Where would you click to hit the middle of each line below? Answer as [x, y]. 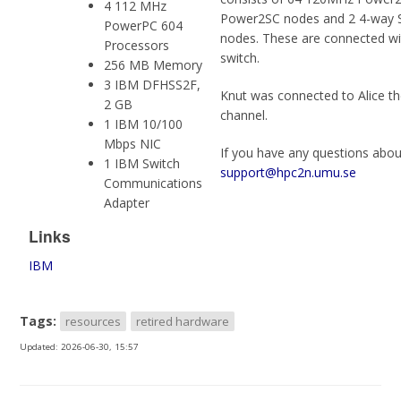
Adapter [127, 202]
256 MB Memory [154, 64]
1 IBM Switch [142, 163]
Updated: [41, 346]
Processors [137, 45]
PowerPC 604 [144, 25]
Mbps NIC [133, 143]
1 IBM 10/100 [144, 124]
